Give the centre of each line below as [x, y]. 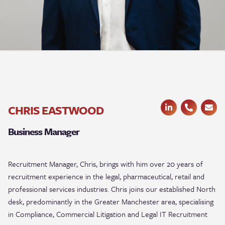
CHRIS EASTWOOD [56, 110]
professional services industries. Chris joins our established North [112, 189]
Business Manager [44, 131]
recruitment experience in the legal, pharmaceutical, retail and [106, 176]
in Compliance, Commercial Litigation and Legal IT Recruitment [108, 214]
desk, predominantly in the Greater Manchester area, [93, 201]
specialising [196, 201]
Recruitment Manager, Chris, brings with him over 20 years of [105, 164]
